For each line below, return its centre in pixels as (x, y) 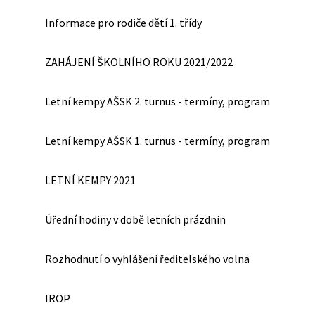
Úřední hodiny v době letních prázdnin (135, 219)
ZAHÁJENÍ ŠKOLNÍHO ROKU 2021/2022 (139, 62)
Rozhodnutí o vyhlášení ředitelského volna (147, 259)
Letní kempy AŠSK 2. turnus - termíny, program (157, 101)
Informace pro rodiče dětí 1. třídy (123, 22)
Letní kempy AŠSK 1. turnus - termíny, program (157, 141)
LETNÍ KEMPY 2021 (90, 180)
